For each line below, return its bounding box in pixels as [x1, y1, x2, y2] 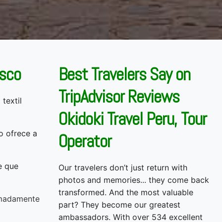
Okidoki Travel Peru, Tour [58, 108, 207, 130]
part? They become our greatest [58, 199, 180, 210]
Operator [58, 130, 111, 152]
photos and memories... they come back [58, 174, 209, 185]
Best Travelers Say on [58, 63, 190, 85]
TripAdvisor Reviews [58, 86, 179, 108]
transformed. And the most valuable [58, 187, 193, 197]
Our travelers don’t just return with [58, 162, 187, 172]
